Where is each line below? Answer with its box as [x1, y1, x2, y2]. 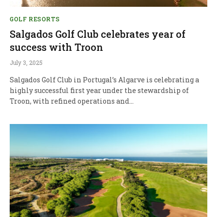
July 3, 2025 [10, 58, 43, 66]
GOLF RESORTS [10, 15, 60, 23]
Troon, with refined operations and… [10, 96, 134, 106]
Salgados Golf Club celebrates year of [10, 27, 186, 40]
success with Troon [10, 40, 103, 53]
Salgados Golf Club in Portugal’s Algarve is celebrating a [10, 75, 199, 84]
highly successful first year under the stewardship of [10, 85, 189, 95]
